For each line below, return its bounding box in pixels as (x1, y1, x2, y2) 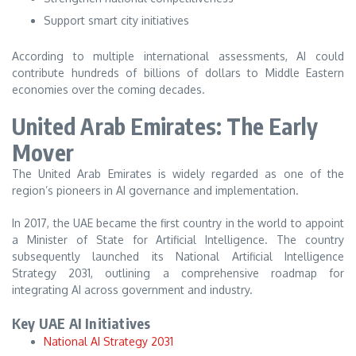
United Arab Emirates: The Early (12, 112, 319, 141)
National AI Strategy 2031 (44, 335, 173, 349)
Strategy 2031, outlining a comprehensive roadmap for (12, 265, 344, 280)
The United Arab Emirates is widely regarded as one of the (12, 167, 344, 181)
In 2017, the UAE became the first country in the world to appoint (12, 215, 344, 230)
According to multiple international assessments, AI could (12, 48, 344, 63)
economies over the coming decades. (12, 82, 205, 96)
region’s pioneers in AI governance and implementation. (12, 184, 299, 198)
